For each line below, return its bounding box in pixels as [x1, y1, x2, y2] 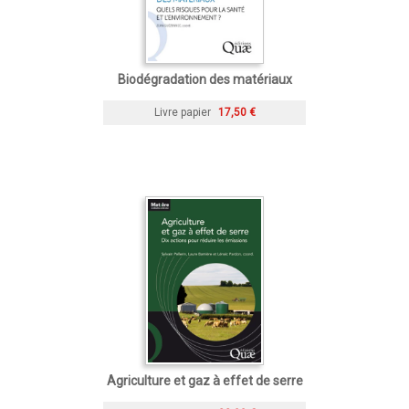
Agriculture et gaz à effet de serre [106, 373, 303, 389]
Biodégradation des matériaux [117, 72, 292, 88]
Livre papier [153, 106, 211, 120]
